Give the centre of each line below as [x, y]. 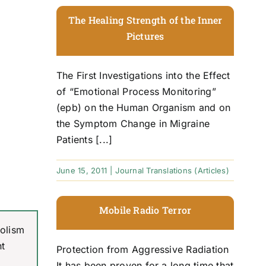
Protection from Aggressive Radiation [142, 249]
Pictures [145, 36]
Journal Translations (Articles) [172, 170]
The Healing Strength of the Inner [145, 20]
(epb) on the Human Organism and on [143, 107]
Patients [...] [84, 139]
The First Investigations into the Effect [143, 75]
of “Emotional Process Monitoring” [136, 91]
